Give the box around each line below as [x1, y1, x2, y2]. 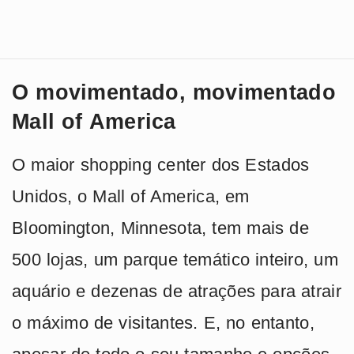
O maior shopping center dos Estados [12, 154, 310, 175]
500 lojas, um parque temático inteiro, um [12, 249, 338, 269]
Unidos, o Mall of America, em [12, 186, 250, 206]
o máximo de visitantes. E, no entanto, [12, 312, 314, 333]
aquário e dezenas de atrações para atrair [12, 281, 341, 301]
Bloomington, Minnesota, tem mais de [12, 217, 309, 238]
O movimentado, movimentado [12, 80, 336, 104]
